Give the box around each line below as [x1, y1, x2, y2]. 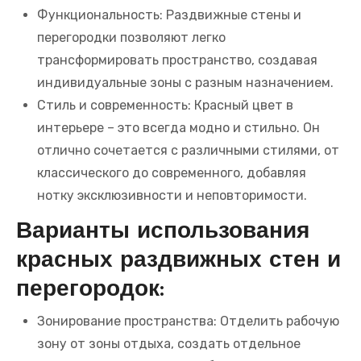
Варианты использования [16, 221, 309, 244]
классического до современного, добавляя [37, 165, 306, 181]
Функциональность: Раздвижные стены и [37, 7, 301, 23]
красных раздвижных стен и [16, 250, 341, 273]
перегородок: [16, 279, 164, 302]
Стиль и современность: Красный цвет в [37, 98, 293, 114]
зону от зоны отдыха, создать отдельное [37, 335, 301, 351]
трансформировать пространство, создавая [37, 52, 317, 68]
